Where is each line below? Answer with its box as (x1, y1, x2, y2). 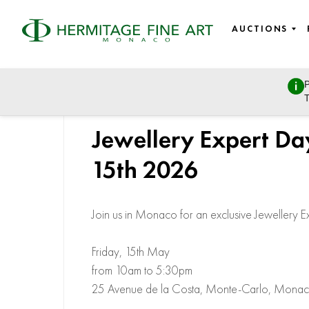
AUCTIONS (232, 23, 288, 35)
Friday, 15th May (92, 245, 170, 259)
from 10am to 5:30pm (92, 263, 192, 278)
